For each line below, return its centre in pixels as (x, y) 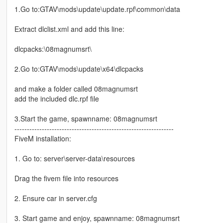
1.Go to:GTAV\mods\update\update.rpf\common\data (97, 9)
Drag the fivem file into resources (66, 178)
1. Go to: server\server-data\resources (74, 159)
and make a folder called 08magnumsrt (76, 89)
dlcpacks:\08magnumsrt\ (53, 49)
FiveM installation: (43, 139)
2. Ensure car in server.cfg (56, 198)
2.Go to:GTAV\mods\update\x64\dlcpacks (79, 69)
